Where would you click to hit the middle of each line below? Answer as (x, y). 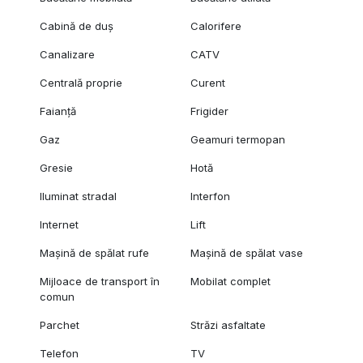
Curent (208, 83)
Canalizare (67, 55)
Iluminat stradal (78, 196)
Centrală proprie (81, 83)
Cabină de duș (76, 26)
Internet (59, 225)
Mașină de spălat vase (247, 253)
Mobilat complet (231, 282)
